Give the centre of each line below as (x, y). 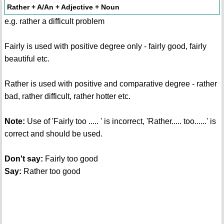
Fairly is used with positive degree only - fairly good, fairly (105, 46)
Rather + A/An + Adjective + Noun (63, 7)
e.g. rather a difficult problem (54, 21)
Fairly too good (70, 159)
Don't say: (23, 159)
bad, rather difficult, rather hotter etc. (67, 96)
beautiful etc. (27, 59)
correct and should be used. (53, 134)
